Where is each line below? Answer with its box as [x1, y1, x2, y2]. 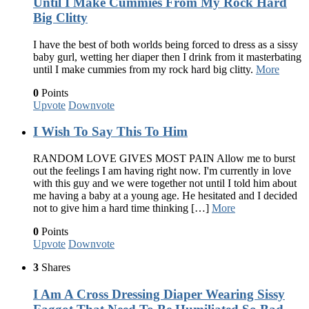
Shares [39, 261, 70, 273]
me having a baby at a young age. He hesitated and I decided [33, 190, 297, 201]
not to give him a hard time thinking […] [33, 202, 212, 214]
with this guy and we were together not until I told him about [33, 177, 297, 189]
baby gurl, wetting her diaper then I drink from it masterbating [33, 50, 301, 63]
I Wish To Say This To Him [33, 124, 188, 139]
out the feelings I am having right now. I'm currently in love [33, 165, 291, 177]
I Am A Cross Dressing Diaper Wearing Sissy [33, 286, 285, 301]
